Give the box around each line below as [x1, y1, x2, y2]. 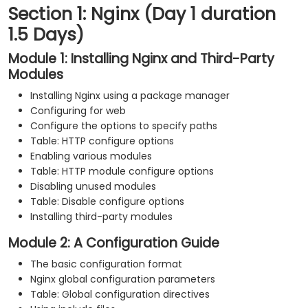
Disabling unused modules [30, 179, 156, 194]
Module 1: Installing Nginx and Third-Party [8, 49, 274, 69]
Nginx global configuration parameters [30, 272, 215, 287]
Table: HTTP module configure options [30, 164, 214, 179]
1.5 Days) [8, 23, 84, 47]
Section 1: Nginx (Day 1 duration [8, 2, 276, 27]
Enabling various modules [30, 149, 152, 164]
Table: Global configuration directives [30, 287, 210, 302]
